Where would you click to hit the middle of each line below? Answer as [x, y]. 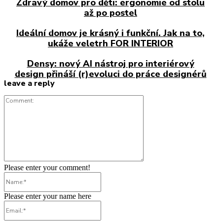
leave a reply [29, 84]
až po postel [110, 13]
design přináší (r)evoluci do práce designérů [110, 74]
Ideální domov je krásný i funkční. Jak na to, [110, 33]
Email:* [113, 205]
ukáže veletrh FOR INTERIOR [110, 44]
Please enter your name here [48, 196]
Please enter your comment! [47, 168]
